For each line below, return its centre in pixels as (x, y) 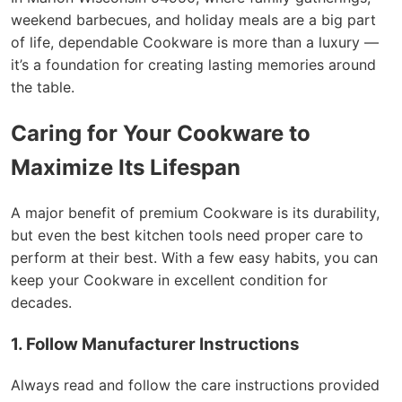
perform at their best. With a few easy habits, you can (194, 258)
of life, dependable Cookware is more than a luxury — (195, 42)
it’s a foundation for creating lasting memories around (193, 64)
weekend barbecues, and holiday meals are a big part (193, 19)
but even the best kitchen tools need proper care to (187, 236)
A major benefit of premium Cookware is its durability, (195, 213)
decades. (41, 303)
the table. (43, 87)
